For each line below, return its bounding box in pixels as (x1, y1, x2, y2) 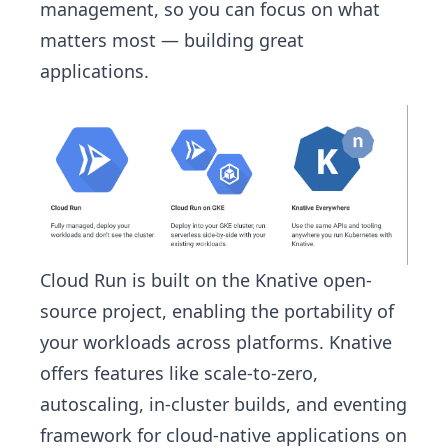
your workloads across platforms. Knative (40, 329, 392, 354)
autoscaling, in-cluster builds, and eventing (40, 391, 407, 416)
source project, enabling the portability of (40, 298, 394, 323)
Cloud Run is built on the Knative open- (40, 267, 372, 292)
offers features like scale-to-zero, (40, 360, 318, 385)
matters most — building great (40, 28, 304, 52)
